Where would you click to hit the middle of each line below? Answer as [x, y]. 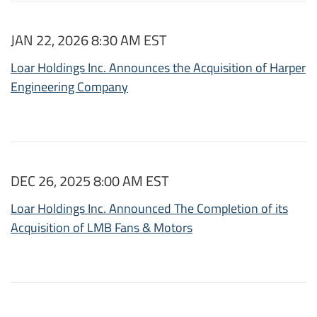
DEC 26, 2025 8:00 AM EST [90, 181]
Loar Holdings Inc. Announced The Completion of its [149, 209]
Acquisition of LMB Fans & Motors [102, 228]
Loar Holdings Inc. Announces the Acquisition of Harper [158, 68]
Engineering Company [69, 87]
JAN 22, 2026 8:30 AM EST [89, 40]
